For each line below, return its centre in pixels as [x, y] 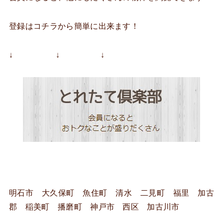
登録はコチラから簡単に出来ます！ [74, 26]
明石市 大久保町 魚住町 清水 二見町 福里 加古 [111, 193]
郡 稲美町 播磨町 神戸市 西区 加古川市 [94, 207]
